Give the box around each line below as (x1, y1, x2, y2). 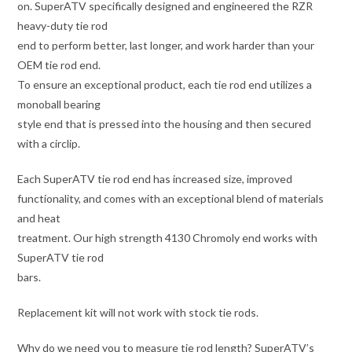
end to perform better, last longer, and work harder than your (17, 38, 315, 52)
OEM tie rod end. (17, 57, 101, 71)
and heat (17, 211, 61, 225)
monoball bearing (17, 97, 101, 111)
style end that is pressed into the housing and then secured (17, 116, 312, 130)
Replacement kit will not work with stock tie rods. (17, 305, 259, 319)
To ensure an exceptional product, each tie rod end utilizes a (17, 77, 313, 91)
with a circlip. (17, 136, 81, 150)
